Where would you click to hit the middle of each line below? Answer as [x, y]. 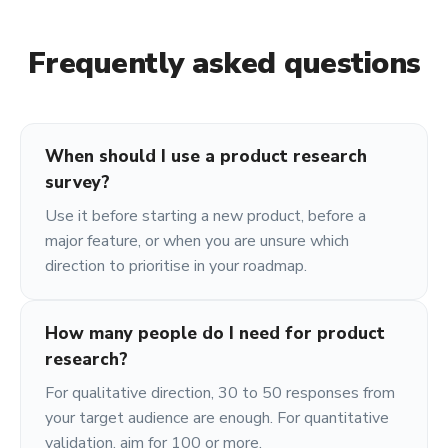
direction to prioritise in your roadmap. [176, 266]
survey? [77, 182]
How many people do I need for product [215, 333]
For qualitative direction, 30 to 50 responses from [220, 393]
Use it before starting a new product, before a [205, 216]
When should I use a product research [206, 156]
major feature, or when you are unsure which [197, 241]
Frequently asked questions [224, 63]
